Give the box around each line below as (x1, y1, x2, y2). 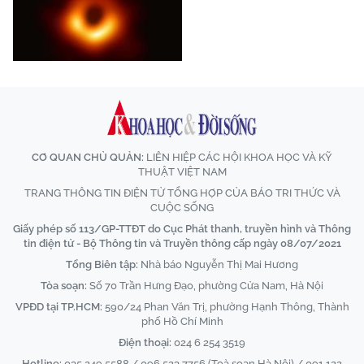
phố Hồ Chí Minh (141, 315, 223, 328)
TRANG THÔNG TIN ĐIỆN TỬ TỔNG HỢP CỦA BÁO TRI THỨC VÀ (24, 187, 340, 200)
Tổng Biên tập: (66, 258, 138, 271)
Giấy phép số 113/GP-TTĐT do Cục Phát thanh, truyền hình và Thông (13, 223, 351, 236)
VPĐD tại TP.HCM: (15, 301, 102, 314)
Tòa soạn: (41, 279, 87, 292)
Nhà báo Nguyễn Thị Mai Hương (138, 258, 298, 271)
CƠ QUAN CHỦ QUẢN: (32, 151, 144, 164)
